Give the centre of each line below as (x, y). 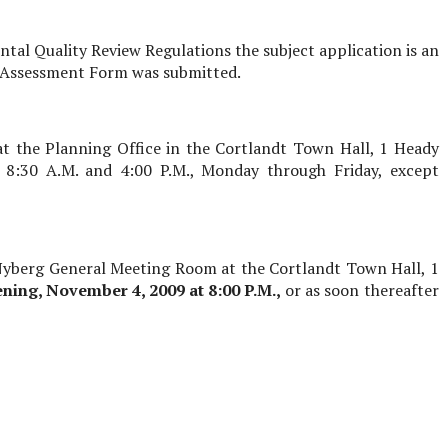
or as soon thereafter (360, 289)
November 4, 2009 (113, 289)
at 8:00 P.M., (233, 289)
